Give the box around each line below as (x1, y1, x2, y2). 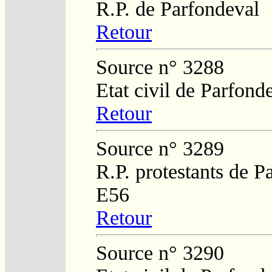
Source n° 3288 (96, 55, 224, 78)
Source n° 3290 (96, 241, 224, 264)
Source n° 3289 (96, 137, 224, 160)
